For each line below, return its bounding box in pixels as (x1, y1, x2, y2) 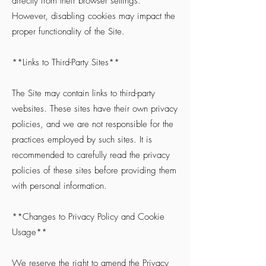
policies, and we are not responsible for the (12, 118, 173, 130)
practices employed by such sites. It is (12, 134, 152, 145)
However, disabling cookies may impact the (12, 10, 175, 22)
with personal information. (12, 180, 107, 192)
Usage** (12, 226, 47, 238)
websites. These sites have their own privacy (12, 103, 178, 115)
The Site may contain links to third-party (12, 87, 155, 99)
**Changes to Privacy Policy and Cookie (12, 211, 164, 223)
